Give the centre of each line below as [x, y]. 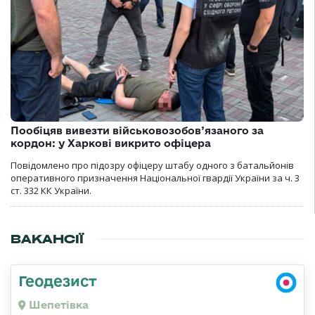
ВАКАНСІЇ [47, 239]
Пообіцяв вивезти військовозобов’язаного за [137, 130]
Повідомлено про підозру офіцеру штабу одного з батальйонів [152, 165]
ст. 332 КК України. [51, 191]
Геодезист [58, 281]
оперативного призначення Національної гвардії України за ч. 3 [155, 178]
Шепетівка [57, 305]
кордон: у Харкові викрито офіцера [111, 143]
